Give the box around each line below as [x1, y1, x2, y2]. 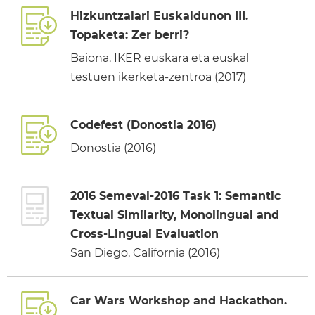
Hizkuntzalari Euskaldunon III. [70, 8, 248, 22]
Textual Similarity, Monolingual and [70, 207, 279, 221]
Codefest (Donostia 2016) [70, 117, 217, 131]
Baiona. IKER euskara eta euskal [70, 51, 249, 65]
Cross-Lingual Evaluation [70, 226, 219, 240]
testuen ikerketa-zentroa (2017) [70, 70, 246, 84]
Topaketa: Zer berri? [70, 27, 189, 41]
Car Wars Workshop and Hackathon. [70, 293, 287, 307]
